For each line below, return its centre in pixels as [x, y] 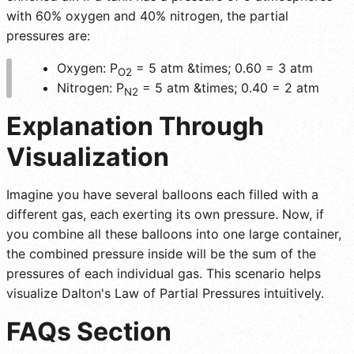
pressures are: [48, 35]
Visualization [88, 157]
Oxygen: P [87, 68]
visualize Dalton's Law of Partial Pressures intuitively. [165, 294]
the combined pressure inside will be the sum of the [161, 254]
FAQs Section [89, 332]
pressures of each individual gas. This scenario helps [164, 274]
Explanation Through [135, 126]
